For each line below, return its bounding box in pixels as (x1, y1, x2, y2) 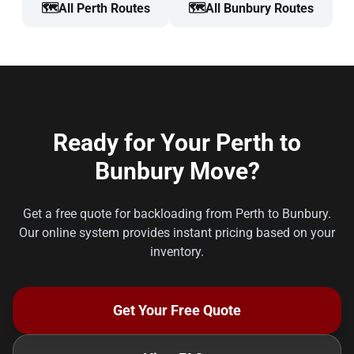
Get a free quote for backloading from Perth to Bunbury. (23, 206, 331, 221)
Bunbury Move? (94, 157, 260, 185)
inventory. (150, 244, 204, 259)
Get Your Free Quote (113, 302, 241, 318)
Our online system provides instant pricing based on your (19, 225, 335, 240)
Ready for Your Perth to (53, 129, 301, 156)
